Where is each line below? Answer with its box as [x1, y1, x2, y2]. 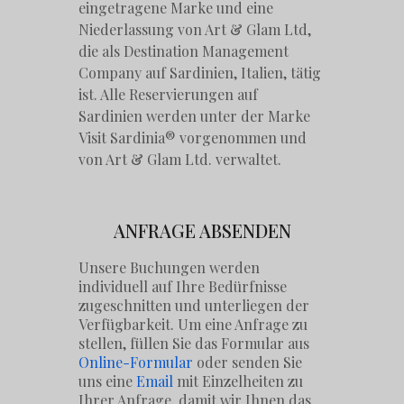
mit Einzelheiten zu [173, 372, 304, 391]
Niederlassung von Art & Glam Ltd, [78, 20, 312, 39]
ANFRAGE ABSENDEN [113, 218, 291, 243]
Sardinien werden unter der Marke [78, 106, 311, 125]
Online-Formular [78, 353, 194, 372]
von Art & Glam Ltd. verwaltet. [78, 150, 282, 169]
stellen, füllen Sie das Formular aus [78, 334, 310, 353]
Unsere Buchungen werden [78, 258, 261, 278]
